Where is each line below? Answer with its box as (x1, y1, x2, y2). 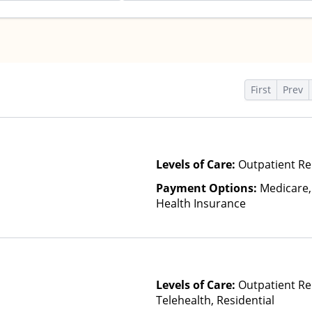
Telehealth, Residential (156, 292, 274, 308)
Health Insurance (156, 196, 246, 211)
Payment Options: (156, 180, 260, 196)
